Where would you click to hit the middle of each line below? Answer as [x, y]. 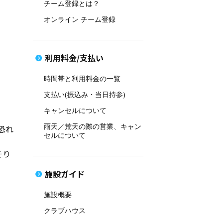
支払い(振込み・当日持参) [85, 95]
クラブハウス [65, 211]
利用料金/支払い [74, 57]
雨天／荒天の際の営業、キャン [93, 126]
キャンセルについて [75, 111]
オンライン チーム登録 [80, 19]
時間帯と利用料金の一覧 [82, 79]
